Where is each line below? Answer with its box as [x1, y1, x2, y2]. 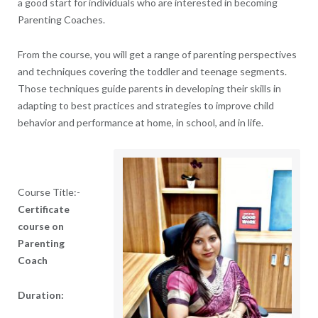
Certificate [17, 202, 70, 215]
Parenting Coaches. [17, 13, 105, 26]
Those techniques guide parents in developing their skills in [17, 82, 281, 94]
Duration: [17, 288, 68, 301]
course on [17, 219, 64, 232]
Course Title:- [17, 185, 80, 198]
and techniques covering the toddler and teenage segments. [17, 65, 287, 77]
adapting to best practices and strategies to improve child [17, 99, 274, 111]
